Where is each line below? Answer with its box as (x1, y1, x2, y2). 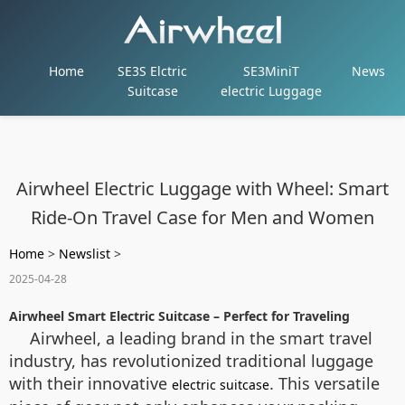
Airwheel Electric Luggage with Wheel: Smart (16, 176, 389, 201)
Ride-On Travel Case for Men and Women (31, 205, 374, 230)
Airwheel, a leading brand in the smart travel (30, 327, 372, 349)
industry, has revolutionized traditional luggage (9, 350, 373, 372)
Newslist (59, 245, 110, 262)
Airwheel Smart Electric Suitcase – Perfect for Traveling (9, 307, 350, 325)
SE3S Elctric (118, 62, 188, 80)
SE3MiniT (243, 62, 300, 80)
